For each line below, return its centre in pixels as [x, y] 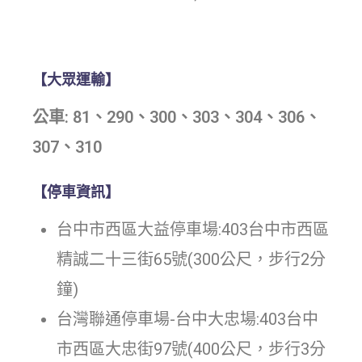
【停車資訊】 [76, 192]
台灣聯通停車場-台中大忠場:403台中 [187, 319]
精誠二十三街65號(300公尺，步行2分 [191, 259]
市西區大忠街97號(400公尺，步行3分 [191, 349]
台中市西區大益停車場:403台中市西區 [193, 229]
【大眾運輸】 [76, 80]
